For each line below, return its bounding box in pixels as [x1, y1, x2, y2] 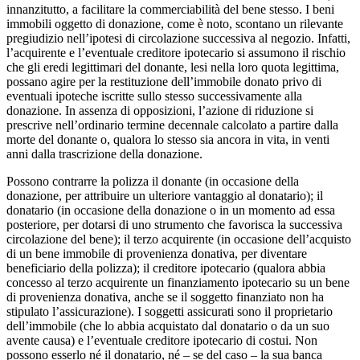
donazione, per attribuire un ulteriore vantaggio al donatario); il [6, 188, 323, 202]
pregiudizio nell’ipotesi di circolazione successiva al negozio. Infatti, [6, 31, 350, 45]
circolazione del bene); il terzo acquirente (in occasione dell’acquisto [6, 231, 351, 246]
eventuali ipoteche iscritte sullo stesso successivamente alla [6, 88, 302, 103]
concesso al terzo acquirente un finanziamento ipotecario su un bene [6, 275, 350, 289]
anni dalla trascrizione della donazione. [6, 146, 202, 161]
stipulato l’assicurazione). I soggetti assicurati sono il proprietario [6, 304, 333, 318]
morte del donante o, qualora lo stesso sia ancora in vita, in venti [6, 132, 329, 146]
